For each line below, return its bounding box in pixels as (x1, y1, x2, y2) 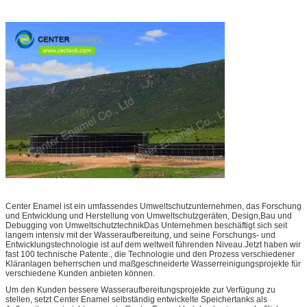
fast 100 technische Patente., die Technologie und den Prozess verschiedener (5, 249, 295, 260)
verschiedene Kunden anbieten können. (5, 269, 155, 279)
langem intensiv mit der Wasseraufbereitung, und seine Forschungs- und (5, 230, 275, 241)
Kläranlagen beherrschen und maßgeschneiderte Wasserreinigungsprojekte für (5, 259, 301, 269)
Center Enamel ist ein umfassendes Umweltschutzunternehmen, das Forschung (5, 201, 302, 212)
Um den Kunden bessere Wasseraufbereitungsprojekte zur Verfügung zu (5, 285, 275, 295)
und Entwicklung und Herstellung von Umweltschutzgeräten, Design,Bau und (5, 211, 292, 221)
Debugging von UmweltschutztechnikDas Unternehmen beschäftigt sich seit (5, 221, 287, 231)
